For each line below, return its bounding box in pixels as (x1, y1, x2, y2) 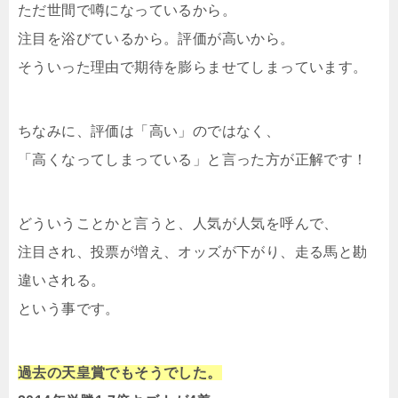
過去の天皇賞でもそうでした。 (18, 365, 222, 380)
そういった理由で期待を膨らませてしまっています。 (18, 60, 368, 75)
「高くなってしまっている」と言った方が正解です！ (18, 152, 368, 167)
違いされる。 (18, 273, 106, 288)
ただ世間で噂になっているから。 (18, 3, 236, 18)
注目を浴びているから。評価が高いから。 (18, 31, 295, 46)
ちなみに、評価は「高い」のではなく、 (18, 123, 281, 139)
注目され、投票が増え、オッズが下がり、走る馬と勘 (18, 244, 368, 259)
